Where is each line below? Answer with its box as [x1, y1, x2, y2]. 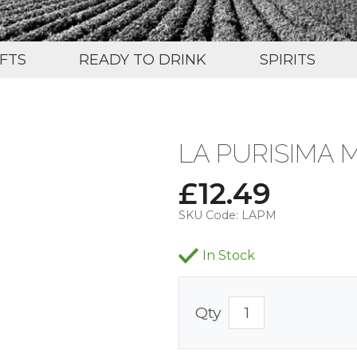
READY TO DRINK [79, 50, 207, 69]
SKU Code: [178, 207, 238, 222]
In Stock [202, 247, 255, 263]
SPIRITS [259, 50, 316, 69]
